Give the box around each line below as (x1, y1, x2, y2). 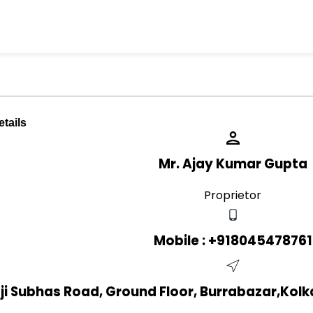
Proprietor (204, 187, 261, 203)
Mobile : (153, 231, 208, 250)
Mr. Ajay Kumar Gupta (158, 154, 307, 173)
